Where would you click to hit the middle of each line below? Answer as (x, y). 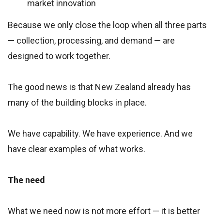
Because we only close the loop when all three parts (107, 25)
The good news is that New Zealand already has (99, 87)
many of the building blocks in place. (77, 102)
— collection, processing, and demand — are (91, 40)
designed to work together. (59, 56)
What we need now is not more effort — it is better (104, 211)
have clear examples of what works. (77, 149)
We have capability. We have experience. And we (100, 133)
